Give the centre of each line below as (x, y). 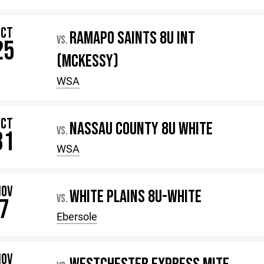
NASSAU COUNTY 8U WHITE (141, 129)
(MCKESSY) (88, 61)
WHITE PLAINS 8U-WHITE (136, 197)
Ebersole (77, 216)
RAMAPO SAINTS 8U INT (133, 38)
